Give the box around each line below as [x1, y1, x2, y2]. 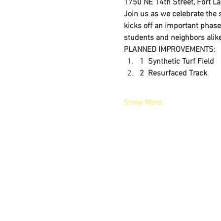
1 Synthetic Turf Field [139, 57, 214, 67]
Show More [123, 98, 162, 108]
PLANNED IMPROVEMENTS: [123, 45, 216, 55]
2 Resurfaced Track [139, 69, 207, 78]
